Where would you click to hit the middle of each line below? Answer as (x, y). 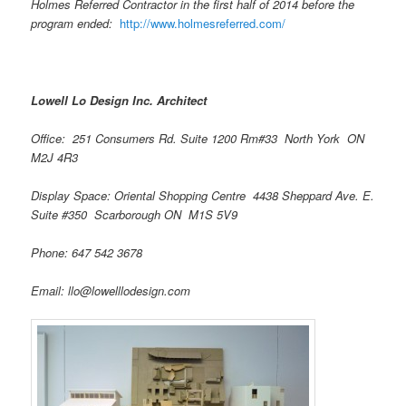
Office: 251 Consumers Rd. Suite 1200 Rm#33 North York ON (200, 138)
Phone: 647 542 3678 (92, 253)
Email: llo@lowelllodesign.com (111, 291)
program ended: (76, 24)
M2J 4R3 (55, 157)
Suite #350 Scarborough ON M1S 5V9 (135, 214)
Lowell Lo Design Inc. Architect (119, 100)
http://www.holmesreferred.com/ (203, 24)
